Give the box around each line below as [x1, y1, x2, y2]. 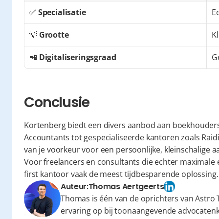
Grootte [39, 29, 69, 40]
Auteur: [61, 181, 88, 192]
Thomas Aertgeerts [88, 181, 164, 192]
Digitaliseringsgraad [39, 52, 116, 63]
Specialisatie [38, 7, 86, 18]
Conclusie [24, 92, 89, 112]
